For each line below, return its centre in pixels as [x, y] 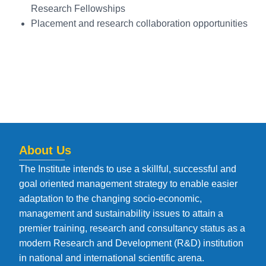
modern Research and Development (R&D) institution [131, 243]
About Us [45, 150]
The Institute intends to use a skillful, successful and [128, 169]
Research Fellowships [78, 8]
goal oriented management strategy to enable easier [128, 183]
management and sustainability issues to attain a [121, 213]
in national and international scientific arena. [112, 258]
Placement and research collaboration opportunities [139, 23]
